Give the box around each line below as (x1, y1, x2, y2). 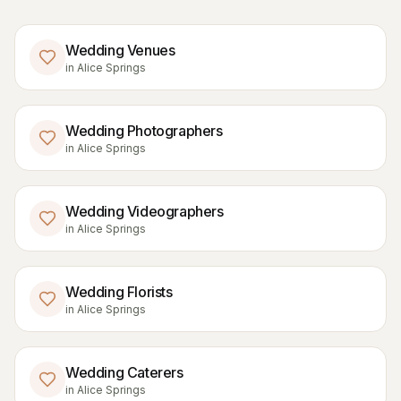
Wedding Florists (65, 283, 173, 301)
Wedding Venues (65, 41, 175, 59)
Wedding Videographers (65, 202, 224, 220)
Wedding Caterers (65, 363, 183, 381)
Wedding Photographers (65, 122, 223, 140)
